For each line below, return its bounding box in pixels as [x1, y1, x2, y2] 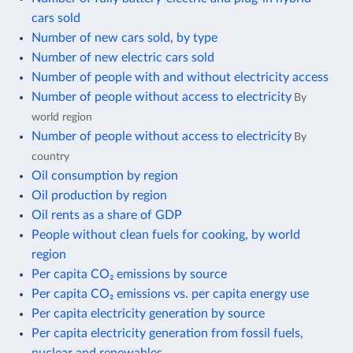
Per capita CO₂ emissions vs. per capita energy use [32, 287, 309, 300]
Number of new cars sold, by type [32, 31, 217, 44]
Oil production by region [32, 188, 167, 202]
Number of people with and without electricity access [32, 70, 329, 84]
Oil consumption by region [32, 169, 178, 182]
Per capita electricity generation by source [32, 307, 265, 320]
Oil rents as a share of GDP [32, 208, 182, 221]
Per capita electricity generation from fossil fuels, [32, 326, 303, 340]
